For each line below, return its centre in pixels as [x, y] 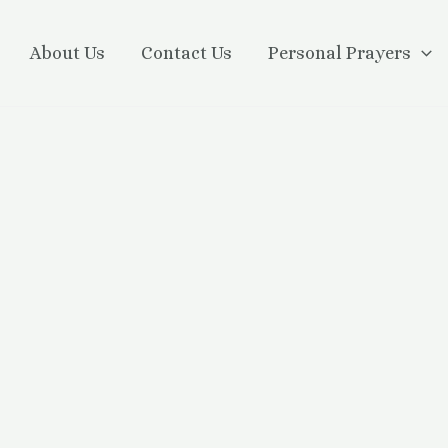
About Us [68, 53]
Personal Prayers [340, 53]
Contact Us [187, 53]
